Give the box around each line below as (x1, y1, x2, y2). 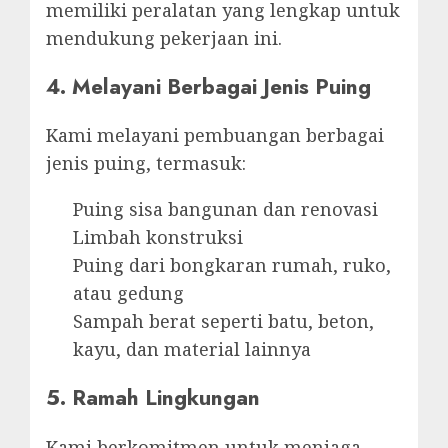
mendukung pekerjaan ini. (46, 26, 282, 51)
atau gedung (73, 281, 184, 306)
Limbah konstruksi (73, 225, 243, 250)
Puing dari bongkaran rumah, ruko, (73, 253, 391, 278)
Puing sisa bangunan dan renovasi (73, 197, 378, 222)
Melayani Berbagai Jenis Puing (72, 71, 371, 103)
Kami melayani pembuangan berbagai (46, 123, 384, 148)
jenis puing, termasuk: (46, 151, 246, 176)
